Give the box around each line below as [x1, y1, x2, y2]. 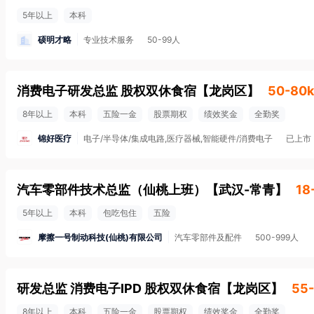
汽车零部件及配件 [175, 232, 242, 243]
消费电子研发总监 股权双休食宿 [17, 83, 196, 98]
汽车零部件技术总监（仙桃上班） [17, 182, 206, 197]
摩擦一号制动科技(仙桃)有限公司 [38, 231, 163, 243]
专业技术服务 [83, 34, 134, 45]
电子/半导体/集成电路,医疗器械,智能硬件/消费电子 [83, 133, 273, 144]
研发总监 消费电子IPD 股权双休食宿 [17, 281, 220, 296]
